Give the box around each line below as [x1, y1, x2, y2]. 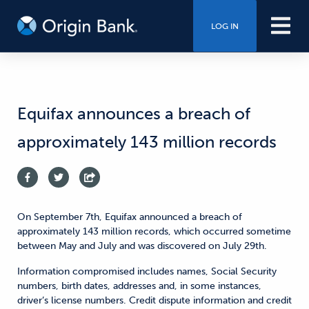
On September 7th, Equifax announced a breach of [17, 211, 242, 223]
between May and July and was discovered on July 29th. [17, 240, 267, 252]
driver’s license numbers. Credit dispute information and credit [17, 295, 292, 306]
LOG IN [210, 21, 239, 31]
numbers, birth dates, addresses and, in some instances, [17, 280, 261, 292]
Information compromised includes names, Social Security [17, 266, 277, 277]
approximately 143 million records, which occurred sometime [17, 226, 291, 237]
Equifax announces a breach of [17, 103, 250, 123]
